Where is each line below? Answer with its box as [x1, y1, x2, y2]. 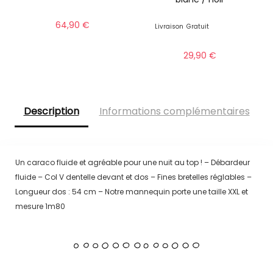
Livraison [155, 22, 184, 32]
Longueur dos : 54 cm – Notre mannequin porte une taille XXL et [15, 186, 248, 197]
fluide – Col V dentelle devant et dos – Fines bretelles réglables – [15, 171, 252, 182]
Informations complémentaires [99, 104, 250, 119]
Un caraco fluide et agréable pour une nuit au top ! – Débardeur [15, 157, 250, 168]
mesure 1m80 [15, 200, 65, 211]
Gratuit [186, 22, 210, 32]
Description [23, 104, 79, 119]
